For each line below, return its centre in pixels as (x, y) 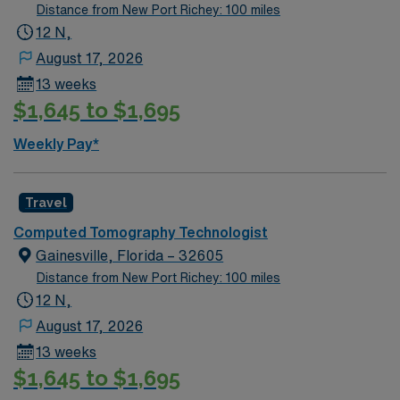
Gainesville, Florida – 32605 (130, 255)
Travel (46, 203)
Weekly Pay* (56, 144)
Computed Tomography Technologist (141, 232)
